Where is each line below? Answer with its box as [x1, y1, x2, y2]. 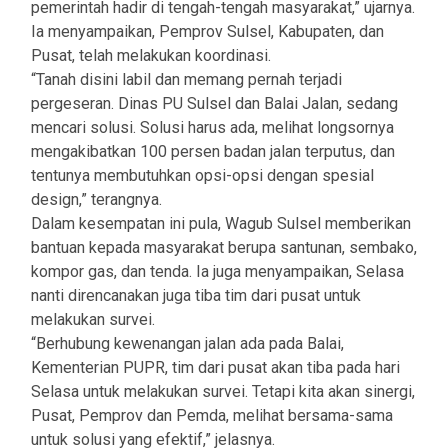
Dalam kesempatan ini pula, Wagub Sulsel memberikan [31, 214, 411, 234]
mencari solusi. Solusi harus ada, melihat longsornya [31, 118, 394, 138]
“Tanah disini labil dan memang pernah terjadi [31, 70, 342, 90]
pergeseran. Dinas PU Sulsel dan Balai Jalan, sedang [31, 94, 398, 114]
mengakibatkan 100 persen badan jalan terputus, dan [31, 142, 395, 162]
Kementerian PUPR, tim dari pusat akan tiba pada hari [31, 358, 400, 378]
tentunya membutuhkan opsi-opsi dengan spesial [31, 166, 374, 186]
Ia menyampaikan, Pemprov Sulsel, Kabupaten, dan [31, 22, 384, 42]
